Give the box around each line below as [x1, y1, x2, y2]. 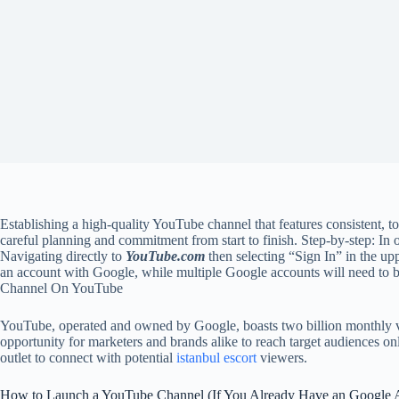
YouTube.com [126, 248, 205, 264]
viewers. [256, 350, 307, 365]
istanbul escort [176, 350, 256, 365]
